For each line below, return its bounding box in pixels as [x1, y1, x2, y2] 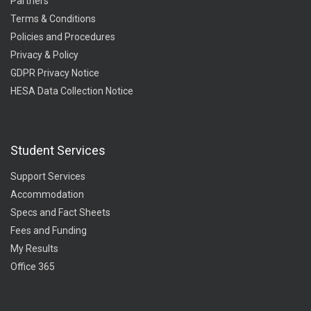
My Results [10, 243, 58, 254]
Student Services [10, 143, 106, 158]
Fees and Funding [10, 225, 87, 236]
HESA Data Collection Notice [10, 85, 133, 96]
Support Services [10, 171, 85, 182]
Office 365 [10, 261, 55, 272]
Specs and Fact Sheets [10, 207, 110, 218]
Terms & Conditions [10, 13, 96, 24]
